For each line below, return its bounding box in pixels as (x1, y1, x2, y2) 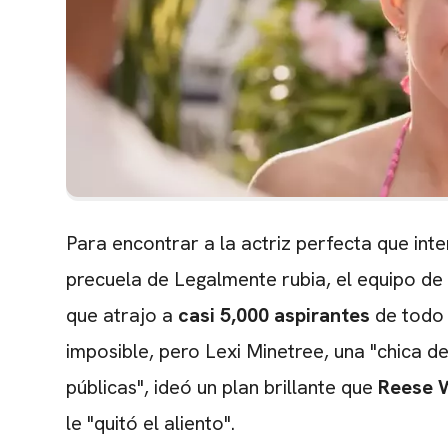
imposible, (66, 338, 154, 365)
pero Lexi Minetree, (154, 338, 329, 365)
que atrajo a (66, 302, 178, 329)
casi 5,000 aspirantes (178, 302, 370, 329)
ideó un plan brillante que (149, 374, 378, 401)
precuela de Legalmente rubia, (66, 266, 331, 293)
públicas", (66, 374, 149, 401)
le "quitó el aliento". (66, 410, 235, 437)
